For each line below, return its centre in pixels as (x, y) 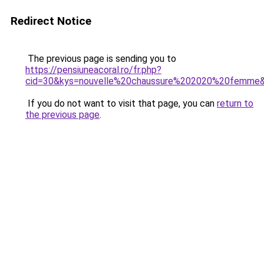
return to (235, 103)
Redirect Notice (51, 21)
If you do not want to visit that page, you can (121, 103)
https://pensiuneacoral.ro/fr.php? (93, 70)
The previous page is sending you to (101, 59)
